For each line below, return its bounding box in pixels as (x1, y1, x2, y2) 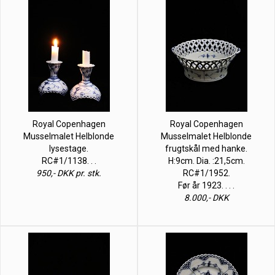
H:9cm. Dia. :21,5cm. (168, 155, 245, 166)
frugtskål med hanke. (165, 143, 247, 153)
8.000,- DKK (184, 192, 229, 203)
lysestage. (49, 143, 88, 153)
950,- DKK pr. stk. (36, 168, 101, 178)
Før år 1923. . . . (178, 180, 234, 190)
